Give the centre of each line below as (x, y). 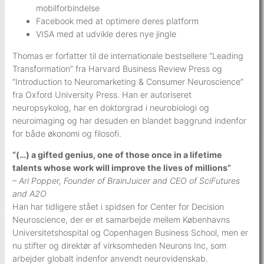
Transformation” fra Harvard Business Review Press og (118, 68)
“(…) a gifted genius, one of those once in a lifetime (118, 154)
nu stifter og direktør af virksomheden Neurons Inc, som (120, 245)
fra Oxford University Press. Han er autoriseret (102, 94)
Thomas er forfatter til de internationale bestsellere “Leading (128, 55)
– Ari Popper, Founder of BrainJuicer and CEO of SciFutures (126, 180)
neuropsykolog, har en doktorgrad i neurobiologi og (111, 107)
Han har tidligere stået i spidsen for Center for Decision (118, 206)
